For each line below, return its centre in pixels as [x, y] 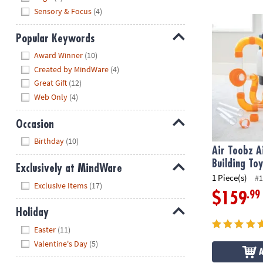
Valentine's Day [61, 243]
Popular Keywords [55, 38]
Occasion [35, 124]
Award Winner [59, 55]
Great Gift [51, 83]
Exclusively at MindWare [69, 168]
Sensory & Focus [63, 11]
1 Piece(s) [230, 178]
